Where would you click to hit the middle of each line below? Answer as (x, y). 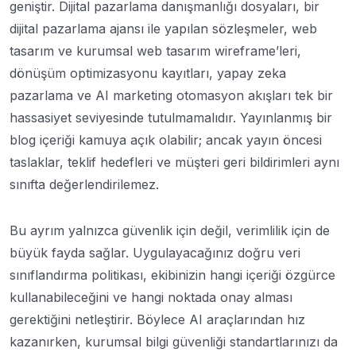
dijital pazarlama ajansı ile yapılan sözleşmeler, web (163, 28)
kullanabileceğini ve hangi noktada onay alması (151, 297)
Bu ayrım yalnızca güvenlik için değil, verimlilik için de (170, 230)
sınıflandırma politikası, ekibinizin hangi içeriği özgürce (172, 275)
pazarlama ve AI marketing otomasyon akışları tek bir (171, 95)
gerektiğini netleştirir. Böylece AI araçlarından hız (157, 319)
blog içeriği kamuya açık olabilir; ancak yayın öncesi (166, 139)
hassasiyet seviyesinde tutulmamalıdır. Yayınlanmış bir (171, 117)
